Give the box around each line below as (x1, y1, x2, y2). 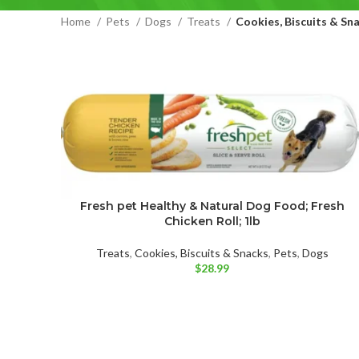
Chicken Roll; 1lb (163, 214, 260, 229)
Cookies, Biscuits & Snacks (134, 246, 268, 260)
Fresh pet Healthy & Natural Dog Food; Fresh (79, 199, 345, 214)
